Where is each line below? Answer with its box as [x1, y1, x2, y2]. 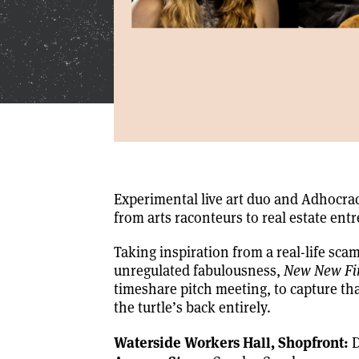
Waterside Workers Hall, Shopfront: [113, 330, 352, 352]
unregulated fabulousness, [113, 260, 284, 280]
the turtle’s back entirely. [113, 296, 274, 317]
